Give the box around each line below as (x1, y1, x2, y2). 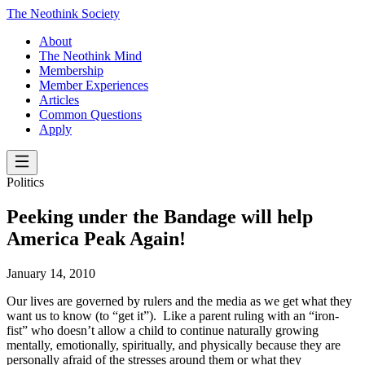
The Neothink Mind (39, 49, 142, 63)
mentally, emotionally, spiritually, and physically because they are (7, 337, 341, 352)
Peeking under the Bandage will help (7, 205, 313, 227)
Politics (7, 175, 44, 189)
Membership (39, 64, 103, 77)
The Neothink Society (7, 7, 120, 20)
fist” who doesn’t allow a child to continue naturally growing (7, 323, 319, 337)
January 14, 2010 (7, 266, 95, 280)
